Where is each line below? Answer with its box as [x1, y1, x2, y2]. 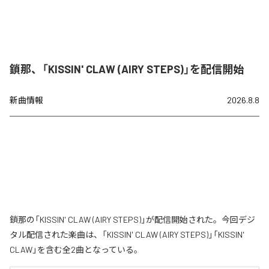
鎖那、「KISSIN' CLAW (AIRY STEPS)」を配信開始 [10, 62, 244, 76]
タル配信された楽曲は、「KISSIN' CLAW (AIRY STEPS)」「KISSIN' [10, 229, 244, 240]
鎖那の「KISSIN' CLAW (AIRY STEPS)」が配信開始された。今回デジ [10, 214, 255, 225]
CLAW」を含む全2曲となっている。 [10, 244, 142, 255]
